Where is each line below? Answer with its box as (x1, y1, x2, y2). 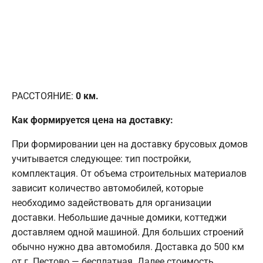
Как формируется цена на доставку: (12, 114, 173, 126)
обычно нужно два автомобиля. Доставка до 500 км (12, 241, 244, 253)
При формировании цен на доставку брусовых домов (12, 139, 248, 150)
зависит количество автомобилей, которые (12, 183, 203, 194)
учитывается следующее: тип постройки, (12, 153, 191, 165)
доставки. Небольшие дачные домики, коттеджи (12, 212, 227, 224)
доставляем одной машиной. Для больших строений (12, 227, 244, 238)
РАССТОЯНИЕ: (12, 90, 76, 102)
